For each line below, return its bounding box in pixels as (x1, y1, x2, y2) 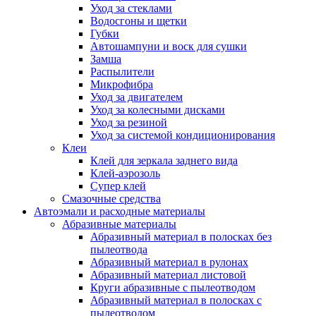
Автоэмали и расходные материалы (34, 205, 205, 217)
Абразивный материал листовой (90, 269, 246, 281)
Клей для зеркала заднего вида (90, 154, 238, 166)
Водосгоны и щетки (90, 15, 187, 27)
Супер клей (90, 180, 146, 192)
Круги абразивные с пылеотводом (90, 281, 255, 293)
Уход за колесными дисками (90, 104, 225, 116)
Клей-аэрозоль (90, 167, 160, 179)
